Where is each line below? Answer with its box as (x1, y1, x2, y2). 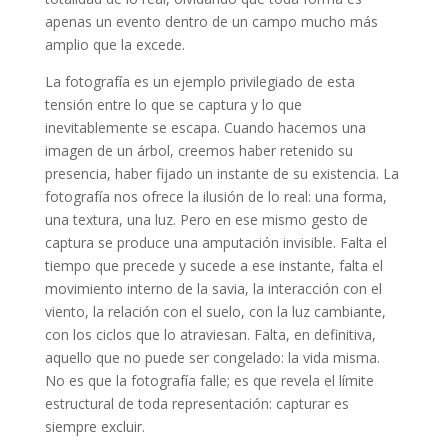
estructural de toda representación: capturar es (44, 393, 349, 413)
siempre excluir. (44, 416, 145, 436)
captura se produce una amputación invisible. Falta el (44, 232, 387, 252)
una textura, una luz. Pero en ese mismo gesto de (44, 209, 368, 229)
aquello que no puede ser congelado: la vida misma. (44, 347, 380, 367)
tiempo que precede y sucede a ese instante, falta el (44, 255, 383, 275)
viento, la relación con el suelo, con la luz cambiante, (44, 301, 386, 321)
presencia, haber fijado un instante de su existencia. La (44, 163, 399, 183)
